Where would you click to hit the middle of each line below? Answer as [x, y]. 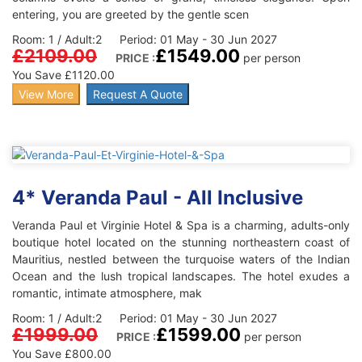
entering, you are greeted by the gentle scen [130, 15]
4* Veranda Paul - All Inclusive [158, 198]
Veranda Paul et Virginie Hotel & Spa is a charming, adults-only [181, 225]
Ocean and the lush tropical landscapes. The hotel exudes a [181, 276]
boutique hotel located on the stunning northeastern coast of [181, 242]
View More [46, 95]
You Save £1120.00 [63, 75]
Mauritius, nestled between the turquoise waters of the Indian [181, 259]
